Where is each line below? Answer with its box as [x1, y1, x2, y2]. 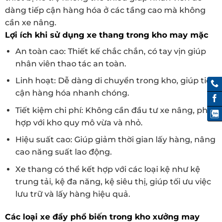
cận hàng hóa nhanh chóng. [15, 88, 129, 98]
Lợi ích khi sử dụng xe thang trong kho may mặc [5, 30, 208, 40]
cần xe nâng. [5, 17, 56, 27]
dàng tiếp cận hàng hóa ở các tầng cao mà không [5, 5, 206, 15]
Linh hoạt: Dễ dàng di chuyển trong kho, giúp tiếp [15, 76, 217, 86]
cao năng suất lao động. [15, 147, 112, 157]
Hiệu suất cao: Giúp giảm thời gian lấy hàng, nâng [15, 135, 216, 145]
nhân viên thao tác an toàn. [15, 58, 126, 68]
